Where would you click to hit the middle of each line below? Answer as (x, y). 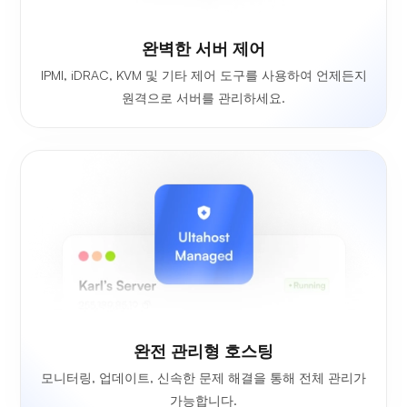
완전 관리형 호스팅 (203, 350)
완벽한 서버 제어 (203, 48)
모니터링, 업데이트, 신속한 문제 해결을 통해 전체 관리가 (203, 377)
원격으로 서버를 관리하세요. (203, 97)
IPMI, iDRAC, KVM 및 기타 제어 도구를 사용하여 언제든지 (203, 74)
